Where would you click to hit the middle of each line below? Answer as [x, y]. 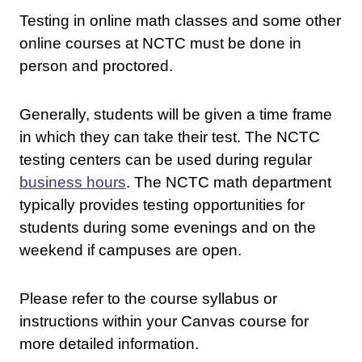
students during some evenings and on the [167, 228]
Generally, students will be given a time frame [175, 115]
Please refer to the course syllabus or [148, 299]
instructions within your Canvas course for [164, 322]
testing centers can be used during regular [165, 160]
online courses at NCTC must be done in [160, 44]
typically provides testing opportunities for [162, 205]
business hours [72, 183]
